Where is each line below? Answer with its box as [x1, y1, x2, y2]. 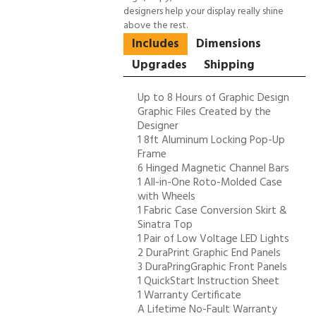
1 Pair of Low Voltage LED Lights [138, 230, 289, 248]
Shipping [204, 55, 255, 75]
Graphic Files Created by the [138, 103, 271, 121]
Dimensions [196, 34, 261, 54]
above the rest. [123, 17, 188, 34]
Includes [132, 34, 179, 54]
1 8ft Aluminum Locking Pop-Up [138, 131, 285, 149]
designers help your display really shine [123, 3, 284, 20]
